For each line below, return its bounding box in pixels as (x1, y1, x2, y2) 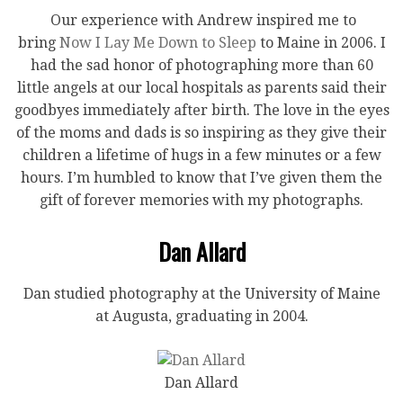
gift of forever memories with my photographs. (40, 192, 363, 209)
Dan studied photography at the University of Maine (22, 285, 381, 302)
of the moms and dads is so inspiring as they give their (16, 124, 387, 141)
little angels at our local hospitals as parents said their (16, 79, 387, 96)
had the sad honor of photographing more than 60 (30, 57, 373, 74)
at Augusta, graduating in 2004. (94, 308, 309, 325)
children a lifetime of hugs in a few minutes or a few (22, 147, 381, 164)
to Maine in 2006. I (255, 34, 386, 51)
